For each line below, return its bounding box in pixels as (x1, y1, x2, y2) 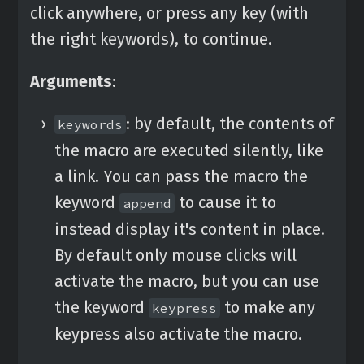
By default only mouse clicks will (54, 245, 297, 265)
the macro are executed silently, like (54, 141, 323, 160)
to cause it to (175, 193, 276, 212)
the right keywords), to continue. (30, 29, 272, 49)
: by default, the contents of (126, 114, 334, 133)
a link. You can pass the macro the (54, 167, 308, 186)
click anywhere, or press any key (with (30, 3, 309, 23)
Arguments (30, 71, 112, 91)
